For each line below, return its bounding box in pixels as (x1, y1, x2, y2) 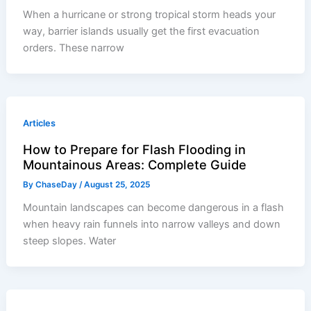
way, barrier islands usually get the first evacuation (23, 25, 260, 38)
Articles (23, 118, 56, 129)
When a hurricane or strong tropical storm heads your (23, 8, 276, 22)
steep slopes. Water (23, 235, 117, 248)
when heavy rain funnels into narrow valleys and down (23, 218, 281, 231)
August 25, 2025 (84, 180, 151, 190)
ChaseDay (35, 180, 80, 190)
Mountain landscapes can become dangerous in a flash (23, 201, 285, 215)
